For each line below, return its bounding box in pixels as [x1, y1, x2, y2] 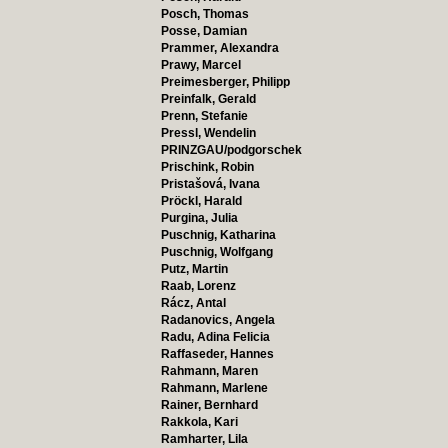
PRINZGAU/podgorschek [160, 143, 302, 157]
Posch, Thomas [160, 7, 249, 21]
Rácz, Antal [160, 296, 226, 310]
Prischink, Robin [160, 160, 254, 174]
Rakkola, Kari [160, 415, 238, 429]
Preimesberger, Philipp [160, 75, 290, 89]
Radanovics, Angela [160, 313, 275, 327]
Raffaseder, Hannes [160, 347, 274, 361]
